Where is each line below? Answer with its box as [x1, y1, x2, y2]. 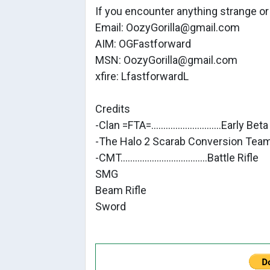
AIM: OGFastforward [95, 37, 191, 50]
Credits [95, 102, 130, 115]
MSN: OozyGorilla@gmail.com [95, 54, 237, 66]
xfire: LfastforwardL [95, 70, 189, 83]
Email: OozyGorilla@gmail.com [95, 21, 240, 34]
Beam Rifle [95, 184, 146, 196]
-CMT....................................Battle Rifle [95, 151, 259, 164]
